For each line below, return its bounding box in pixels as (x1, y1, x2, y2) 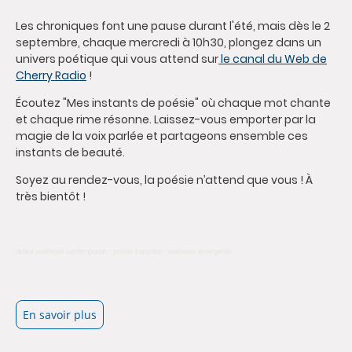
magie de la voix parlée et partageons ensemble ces (16, 128, 308, 145)
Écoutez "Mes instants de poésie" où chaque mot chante (16, 95, 331, 112)
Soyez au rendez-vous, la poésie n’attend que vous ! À (16, 172, 313, 189)
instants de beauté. (16, 145, 125, 161)
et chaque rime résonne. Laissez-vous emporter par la (16, 112, 316, 128)
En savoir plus (23, 307, 97, 323)
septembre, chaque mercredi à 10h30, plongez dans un (16, 35, 321, 51)
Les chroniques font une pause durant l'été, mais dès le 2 (16, 18, 330, 35)
